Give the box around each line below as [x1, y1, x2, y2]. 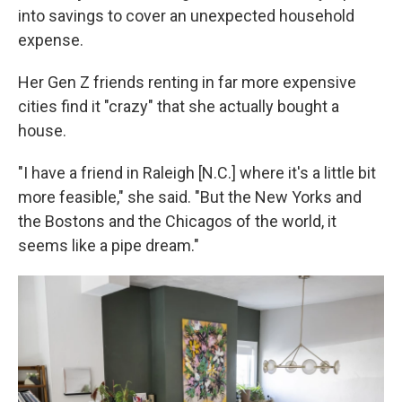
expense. [18, 30, 83, 49]
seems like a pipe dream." [18, 235, 199, 255]
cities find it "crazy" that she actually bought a [18, 96, 339, 116]
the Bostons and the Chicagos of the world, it [18, 211, 336, 231]
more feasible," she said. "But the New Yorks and [18, 187, 362, 206]
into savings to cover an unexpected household [18, 5, 354, 25]
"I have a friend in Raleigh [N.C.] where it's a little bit [18, 162, 376, 182]
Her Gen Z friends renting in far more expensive [18, 72, 356, 92]
